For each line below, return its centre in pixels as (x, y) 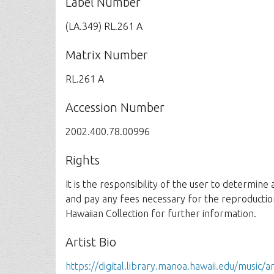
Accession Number (115, 107)
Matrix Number (107, 55)
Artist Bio (91, 242)
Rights (83, 160)
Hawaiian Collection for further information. (161, 213)
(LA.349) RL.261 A (104, 26)
